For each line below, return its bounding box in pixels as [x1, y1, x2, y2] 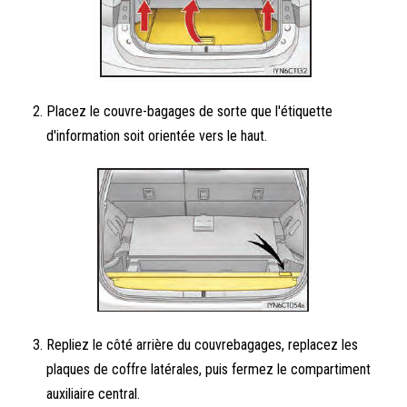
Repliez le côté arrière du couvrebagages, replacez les [46, 336, 359, 353]
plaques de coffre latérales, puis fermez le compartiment [46, 361, 372, 378]
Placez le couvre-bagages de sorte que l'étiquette [46, 103, 333, 120]
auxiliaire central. [46, 385, 141, 402]
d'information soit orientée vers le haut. [46, 127, 268, 144]
